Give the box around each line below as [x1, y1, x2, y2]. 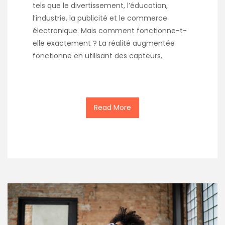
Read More [94, 102, 131, 113]
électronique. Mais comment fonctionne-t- [33, 25, 187, 36]
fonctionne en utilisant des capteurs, [33, 50, 162, 61]
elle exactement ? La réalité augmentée [33, 38, 175, 48]
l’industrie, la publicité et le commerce [33, 13, 167, 23]
